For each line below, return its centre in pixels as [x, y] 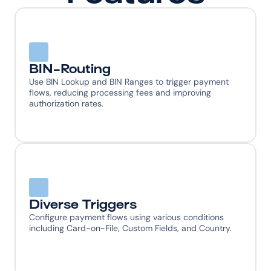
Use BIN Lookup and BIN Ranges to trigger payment [129, 82]
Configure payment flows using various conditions [126, 217]
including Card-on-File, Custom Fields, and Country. [130, 228]
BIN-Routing [70, 69]
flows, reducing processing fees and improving [120, 93]
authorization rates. [66, 103]
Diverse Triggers [83, 204]
